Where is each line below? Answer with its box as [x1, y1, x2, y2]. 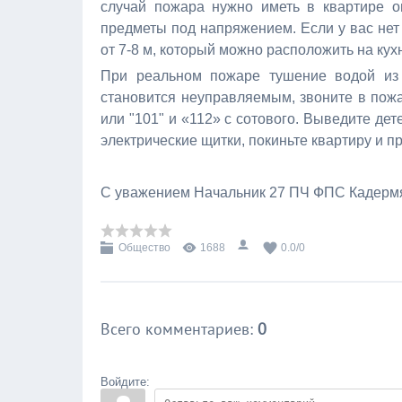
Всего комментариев [100, 319, 249, 339]
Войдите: [100, 375, 150, 389]
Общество [118, 241, 170, 254]
